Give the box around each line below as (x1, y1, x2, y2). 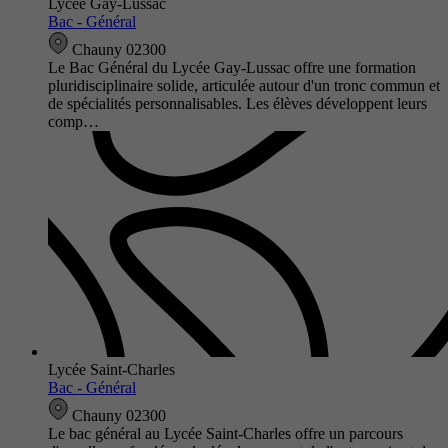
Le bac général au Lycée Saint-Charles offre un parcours (48, 424, 403, 442)
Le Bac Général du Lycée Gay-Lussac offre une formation (48, 58, 416, 76)
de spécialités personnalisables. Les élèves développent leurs (48, 94, 427, 112)
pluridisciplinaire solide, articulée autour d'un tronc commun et (48, 76, 440, 94)
